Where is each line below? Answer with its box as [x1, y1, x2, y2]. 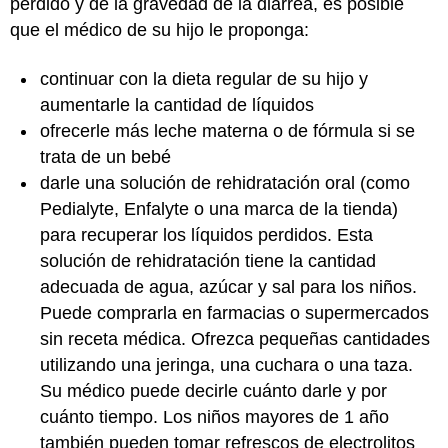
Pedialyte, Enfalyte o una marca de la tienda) [40, 198, 398, 219]
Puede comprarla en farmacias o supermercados [40, 302, 429, 323]
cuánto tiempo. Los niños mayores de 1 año [40, 406, 389, 427]
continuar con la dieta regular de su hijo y [40, 68, 368, 89]
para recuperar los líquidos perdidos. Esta [40, 224, 373, 245]
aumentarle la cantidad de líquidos [40, 94, 319, 115]
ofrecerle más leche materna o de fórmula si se [40, 120, 415, 141]
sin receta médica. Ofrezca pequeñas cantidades [40, 328, 430, 349]
